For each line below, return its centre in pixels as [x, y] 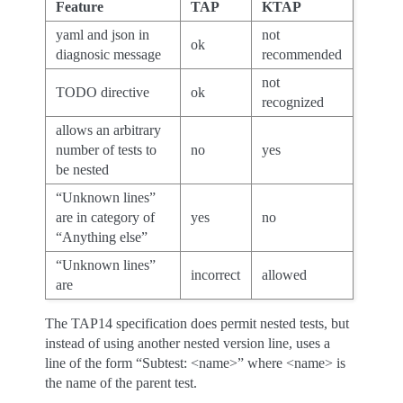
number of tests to [107, 150]
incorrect [216, 275]
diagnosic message [109, 54]
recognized [293, 102]
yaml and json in [103, 35]
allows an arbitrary [109, 130]
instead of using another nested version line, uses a [188, 343]
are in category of [106, 217]
